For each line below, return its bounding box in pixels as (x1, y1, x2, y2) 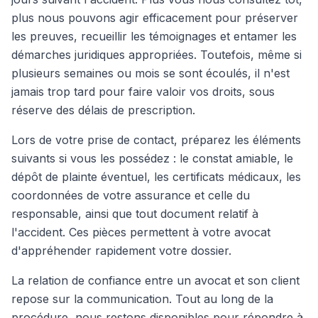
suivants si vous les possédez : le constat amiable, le (11, 151, 293, 165)
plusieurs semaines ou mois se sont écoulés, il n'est (11, 66, 290, 80)
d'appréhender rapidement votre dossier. (11, 243, 231, 258)
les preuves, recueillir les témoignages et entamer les (11, 29, 297, 43)
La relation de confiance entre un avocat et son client (11, 273, 300, 287)
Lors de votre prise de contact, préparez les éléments (11, 133, 301, 147)
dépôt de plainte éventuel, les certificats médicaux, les (11, 170, 301, 184)
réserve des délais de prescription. (11, 103, 195, 117)
